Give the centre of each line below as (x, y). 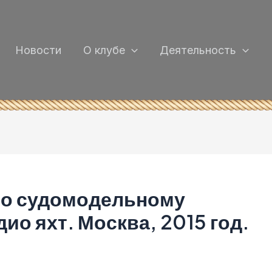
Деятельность (198, 50)
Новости (39, 50)
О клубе (104, 50)
